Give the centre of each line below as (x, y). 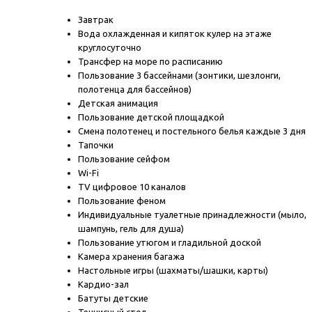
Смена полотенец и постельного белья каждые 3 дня (192, 131)
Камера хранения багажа (131, 256)
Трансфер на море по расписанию (150, 61)
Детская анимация (118, 103)
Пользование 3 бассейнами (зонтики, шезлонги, (179, 75)
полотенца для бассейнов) (135, 89)
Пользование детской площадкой (151, 117)
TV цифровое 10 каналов (132, 187)
